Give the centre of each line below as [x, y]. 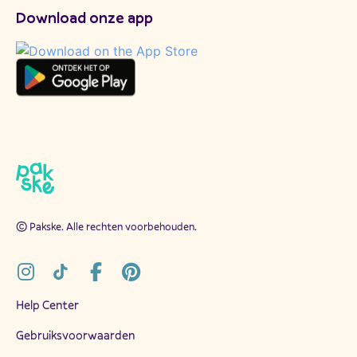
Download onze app [84, 17]
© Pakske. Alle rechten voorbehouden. [106, 227]
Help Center [47, 305]
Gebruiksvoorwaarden [75, 335]
